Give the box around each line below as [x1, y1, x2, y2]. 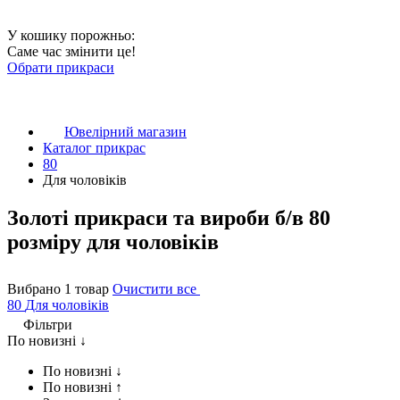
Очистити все [112, 280, 200, 296]
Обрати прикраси [7, 60, 114, 75]
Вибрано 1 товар [7, 280, 112, 296]
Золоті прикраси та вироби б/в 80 [7, 205, 330, 229]
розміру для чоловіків [7, 229, 219, 254]
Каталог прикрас [43, 140, 146, 155]
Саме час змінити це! [7, 44, 136, 59]
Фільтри [23, 316, 72, 332]
